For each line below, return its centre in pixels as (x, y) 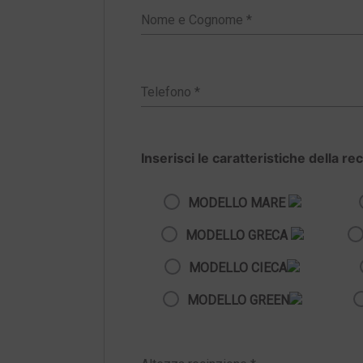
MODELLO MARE (238, 203)
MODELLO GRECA (238, 235)
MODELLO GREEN (238, 300)
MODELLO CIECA (238, 267)
